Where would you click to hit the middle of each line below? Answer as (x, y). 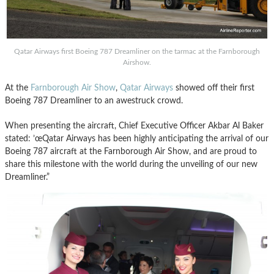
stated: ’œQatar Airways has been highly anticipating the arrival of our (137, 139)
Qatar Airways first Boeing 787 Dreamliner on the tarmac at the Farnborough (137, 52)
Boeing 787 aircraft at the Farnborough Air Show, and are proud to (131, 152)
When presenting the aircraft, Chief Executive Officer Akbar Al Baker (134, 126)
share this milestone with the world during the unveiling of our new (131, 165)
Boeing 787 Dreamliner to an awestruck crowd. (94, 101)
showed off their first (214, 88)
